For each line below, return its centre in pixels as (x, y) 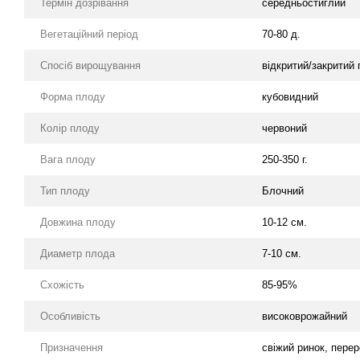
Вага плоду (68, 160)
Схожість (62, 285)
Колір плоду (70, 128)
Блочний (283, 191)
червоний (284, 128)
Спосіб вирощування (90, 65)
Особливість (70, 316)
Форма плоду (73, 97)
